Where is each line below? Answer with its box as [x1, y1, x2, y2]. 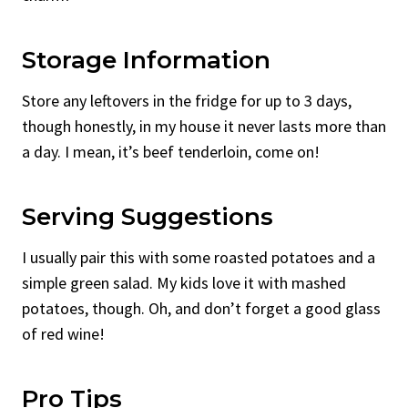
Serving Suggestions [22, 201, 273, 231]
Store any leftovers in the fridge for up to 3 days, [22, 89, 352, 111]
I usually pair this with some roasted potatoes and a [22, 246, 375, 268]
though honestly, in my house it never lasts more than [22, 115, 386, 137]
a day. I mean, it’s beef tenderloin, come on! [22, 140, 320, 162]
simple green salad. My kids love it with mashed [22, 271, 346, 293]
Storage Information [22, 45, 270, 75]
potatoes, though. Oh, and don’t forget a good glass [22, 297, 381, 319]
